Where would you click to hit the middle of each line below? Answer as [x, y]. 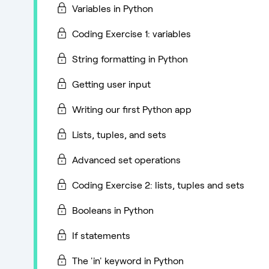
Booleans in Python [113, 210]
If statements [101, 235]
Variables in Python [113, 8]
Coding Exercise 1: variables [131, 33]
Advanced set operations [126, 159]
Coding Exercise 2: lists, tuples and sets [158, 184]
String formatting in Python [130, 58]
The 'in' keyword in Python [128, 260]
